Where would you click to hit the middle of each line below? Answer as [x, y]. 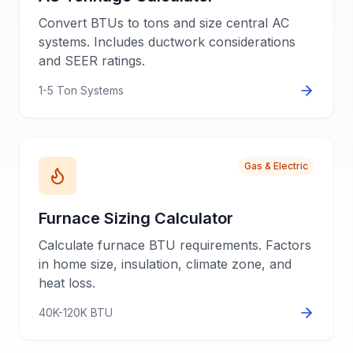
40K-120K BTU [76, 312]
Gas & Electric [276, 166]
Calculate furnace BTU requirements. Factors [175, 245]
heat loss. [67, 283]
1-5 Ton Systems [81, 90]
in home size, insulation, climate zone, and [165, 264]
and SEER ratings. [92, 61]
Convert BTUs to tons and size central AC [164, 23]
